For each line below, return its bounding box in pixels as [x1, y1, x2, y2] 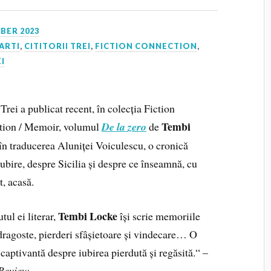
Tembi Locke [57, 207, 117, 224]
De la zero [101, 119, 146, 135]
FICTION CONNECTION [95, 41, 198, 51]
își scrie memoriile [117, 208, 200, 223]
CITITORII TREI [24, 41, 91, 51]
